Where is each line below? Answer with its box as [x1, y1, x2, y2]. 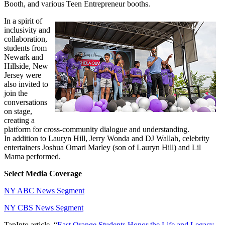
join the [4, 88, 28, 97]
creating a [4, 116, 35, 125]
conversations [4, 97, 47, 106]
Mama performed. [4, 152, 61, 161]
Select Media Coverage [4, 169, 82, 178]
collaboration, [4, 34, 47, 43]
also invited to [4, 79, 48, 88]
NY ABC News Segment [4, 186, 84, 195]
